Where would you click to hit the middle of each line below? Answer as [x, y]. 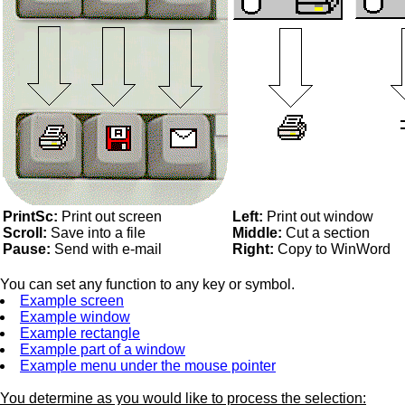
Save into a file [96, 233]
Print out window [318, 217]
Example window [75, 317]
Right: [253, 249]
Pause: [27, 249]
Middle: [257, 233]
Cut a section [326, 233]
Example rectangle [80, 333]
